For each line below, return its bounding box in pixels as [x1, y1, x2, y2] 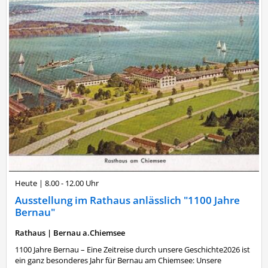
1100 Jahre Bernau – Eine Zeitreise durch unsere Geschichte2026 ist [15, 243, 250, 255]
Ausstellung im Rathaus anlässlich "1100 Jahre [15, 193, 240, 207]
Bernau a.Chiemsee [53, 227, 125, 238]
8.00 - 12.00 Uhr [45, 177, 99, 188]
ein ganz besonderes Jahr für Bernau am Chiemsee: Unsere [15, 254, 221, 266]
